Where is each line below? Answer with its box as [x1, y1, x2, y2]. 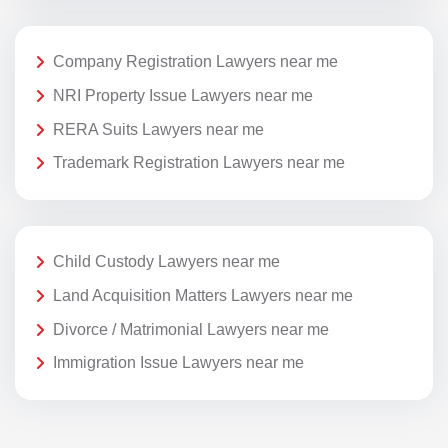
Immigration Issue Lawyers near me [53, 354, 304, 372]
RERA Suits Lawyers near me [53, 120, 264, 138]
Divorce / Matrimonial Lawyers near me [53, 320, 329, 338]
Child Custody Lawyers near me [53, 253, 280, 271]
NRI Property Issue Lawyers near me [53, 87, 313, 105]
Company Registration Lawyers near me [53, 53, 338, 71]
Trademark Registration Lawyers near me [53, 154, 345, 172]
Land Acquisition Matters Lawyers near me [53, 286, 353, 304]
